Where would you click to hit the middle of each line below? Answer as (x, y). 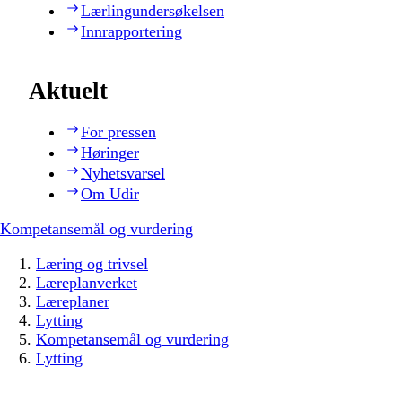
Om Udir (110, 194)
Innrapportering (131, 31)
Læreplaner (73, 302)
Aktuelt (68, 91)
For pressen (118, 132)
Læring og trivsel (92, 264)
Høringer (110, 153)
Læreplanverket (87, 283)
